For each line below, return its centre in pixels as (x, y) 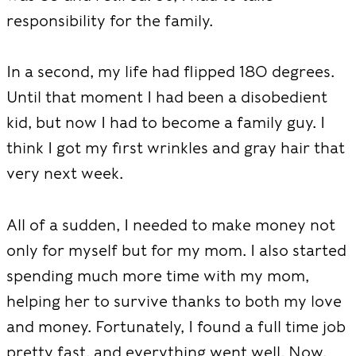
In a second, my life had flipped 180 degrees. (170, 72)
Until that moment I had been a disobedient (167, 97)
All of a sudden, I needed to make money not (171, 224)
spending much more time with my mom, (158, 275)
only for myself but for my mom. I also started (176, 250)
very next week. (65, 173)
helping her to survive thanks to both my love (174, 301)
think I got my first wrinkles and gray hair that (176, 148)
